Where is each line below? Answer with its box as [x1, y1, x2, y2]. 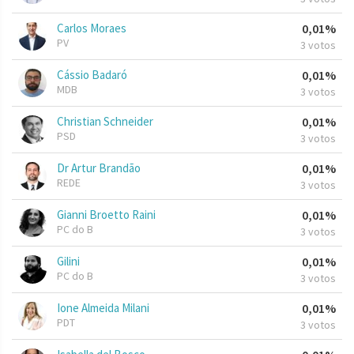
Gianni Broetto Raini [57, 207, 156, 223]
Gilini [57, 254, 80, 269]
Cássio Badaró [57, 67, 127, 83]
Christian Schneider [57, 114, 153, 130]
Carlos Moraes [57, 21, 126, 36]
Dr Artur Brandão [57, 160, 141, 176]
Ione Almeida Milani [57, 300, 149, 316]
